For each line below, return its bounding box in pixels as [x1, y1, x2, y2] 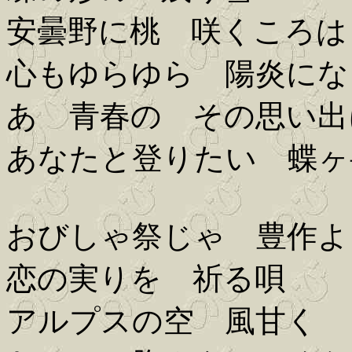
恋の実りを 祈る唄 [6, 262, 285, 296]
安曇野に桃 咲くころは [6, 14, 347, 49]
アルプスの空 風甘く [6, 304, 317, 339]
